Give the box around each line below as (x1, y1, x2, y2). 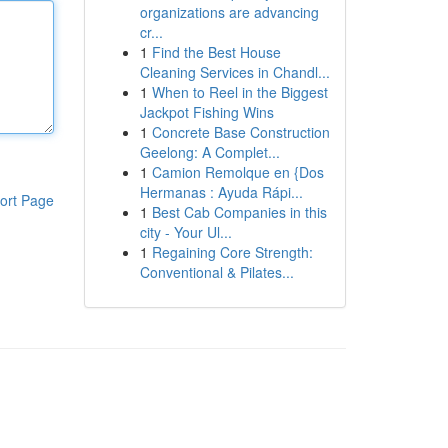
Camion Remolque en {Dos (151, 162, 324, 182)
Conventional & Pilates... (139, 262, 294, 282)
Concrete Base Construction (151, 122, 330, 142)
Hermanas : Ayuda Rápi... (139, 182, 303, 202)
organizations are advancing (139, 2, 319, 22)
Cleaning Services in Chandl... (139, 62, 330, 82)
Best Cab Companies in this (151, 202, 327, 222)
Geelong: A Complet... (139, 142, 280, 162)
